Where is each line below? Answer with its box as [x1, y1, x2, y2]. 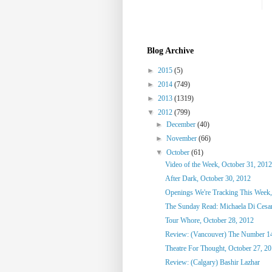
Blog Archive [147, 46, 194, 55]
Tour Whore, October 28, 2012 [165, 216, 254, 225]
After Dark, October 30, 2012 [165, 174, 251, 183]
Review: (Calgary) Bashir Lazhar [165, 257, 260, 267]
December [166, 120, 198, 129]
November [166, 134, 199, 143]
